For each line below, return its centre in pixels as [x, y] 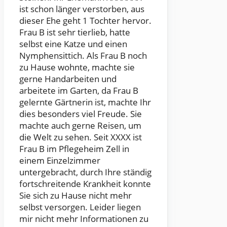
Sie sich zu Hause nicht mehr [75, 196]
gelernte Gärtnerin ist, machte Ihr [85, 102]
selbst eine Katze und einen [73, 44]
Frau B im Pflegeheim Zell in [74, 149]
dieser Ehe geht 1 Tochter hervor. [85, 21]
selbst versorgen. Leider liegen [80, 207]
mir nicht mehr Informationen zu [84, 219]
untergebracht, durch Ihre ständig [85, 172]
